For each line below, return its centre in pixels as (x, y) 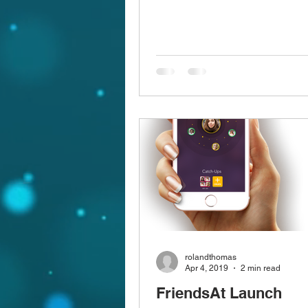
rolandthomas (211, 257)
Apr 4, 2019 (207, 268)
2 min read (261, 268)
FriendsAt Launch (219, 293)
